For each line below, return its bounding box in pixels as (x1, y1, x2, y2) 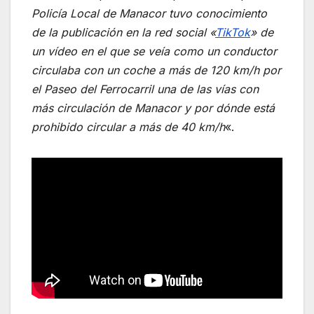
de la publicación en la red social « (32, 25, 215, 39)
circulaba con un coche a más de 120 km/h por (32, 62, 281, 77)
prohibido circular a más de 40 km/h (32, 119, 225, 134)
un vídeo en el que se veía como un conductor (32, 43, 277, 58)
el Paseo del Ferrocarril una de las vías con (32, 81, 259, 96)
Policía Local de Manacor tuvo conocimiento (32, 6, 267, 20)
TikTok (215, 25, 250, 39)
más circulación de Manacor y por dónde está (32, 100, 275, 115)
